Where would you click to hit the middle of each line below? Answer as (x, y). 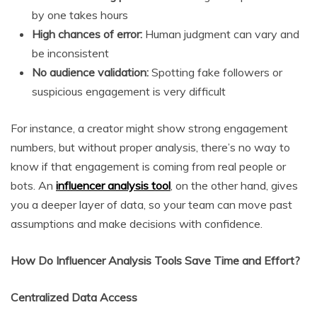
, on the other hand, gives (234, 186)
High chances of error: (87, 34)
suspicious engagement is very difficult (129, 92)
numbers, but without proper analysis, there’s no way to (150, 148)
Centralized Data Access (74, 298)
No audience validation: (90, 73)
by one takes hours (80, 15)
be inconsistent (70, 53)
